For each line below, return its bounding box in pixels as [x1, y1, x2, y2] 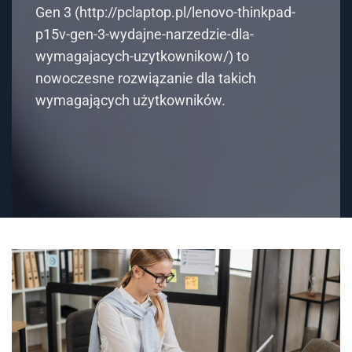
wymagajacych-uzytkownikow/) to [35, 48, 249, 64]
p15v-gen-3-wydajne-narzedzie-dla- [35, 26, 254, 42]
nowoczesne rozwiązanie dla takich [35, 70, 256, 86]
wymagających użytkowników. [35, 92, 225, 108]
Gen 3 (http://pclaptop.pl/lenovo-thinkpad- [35, 4, 295, 20]
